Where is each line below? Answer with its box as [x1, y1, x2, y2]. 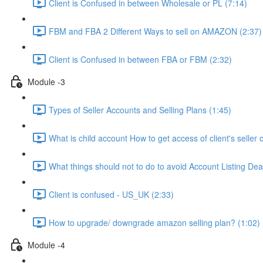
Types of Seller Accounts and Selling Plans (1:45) [49, 103, 231, 116]
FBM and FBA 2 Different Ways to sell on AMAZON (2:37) [49, 25, 262, 37]
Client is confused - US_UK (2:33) [49, 188, 174, 200]
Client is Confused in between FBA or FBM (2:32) [49, 53, 232, 65]
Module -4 [28, 238, 65, 251]
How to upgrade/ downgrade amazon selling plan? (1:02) [49, 216, 260, 228]
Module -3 [28, 75, 65, 87]
